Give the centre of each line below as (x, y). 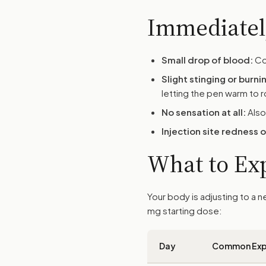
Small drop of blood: (207, 60)
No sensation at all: (204, 112)
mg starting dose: (185, 210)
